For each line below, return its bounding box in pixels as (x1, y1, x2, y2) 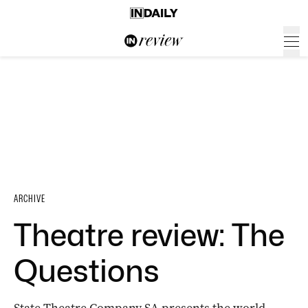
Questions (14, 253, 159, 289)
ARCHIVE (14, 192, 45, 205)
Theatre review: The (14, 217, 285, 253)
